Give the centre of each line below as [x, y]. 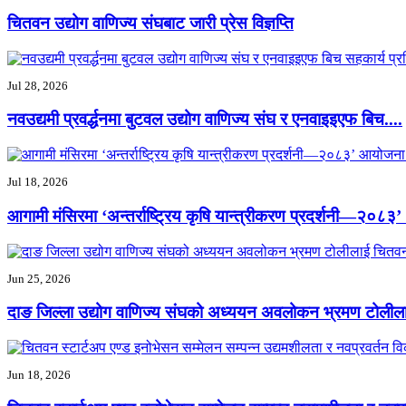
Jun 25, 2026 [39, 278]
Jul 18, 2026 [38, 182]
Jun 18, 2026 [39, 375]
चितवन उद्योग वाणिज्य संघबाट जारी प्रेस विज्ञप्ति [150, 23]
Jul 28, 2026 [38, 85]
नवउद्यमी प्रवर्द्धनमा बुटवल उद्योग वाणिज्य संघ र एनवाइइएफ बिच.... [205, 120]
